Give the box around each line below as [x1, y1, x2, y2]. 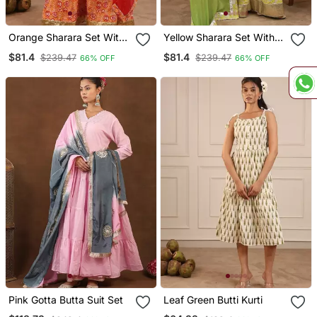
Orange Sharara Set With [8, 31, 125, 44]
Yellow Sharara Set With [163, 31, 275, 44]
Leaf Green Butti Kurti [163, 293, 263, 306]
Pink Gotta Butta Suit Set [8, 293, 123, 306]
